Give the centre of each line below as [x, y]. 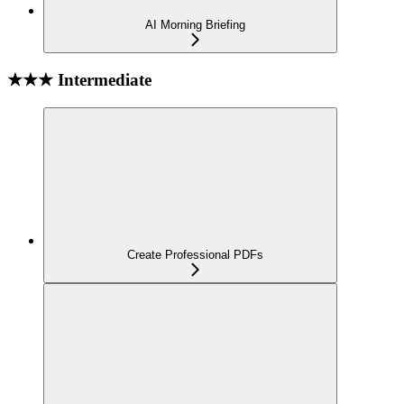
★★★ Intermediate [79, 79]
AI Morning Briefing [195, 25]
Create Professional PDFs [195, 254]
